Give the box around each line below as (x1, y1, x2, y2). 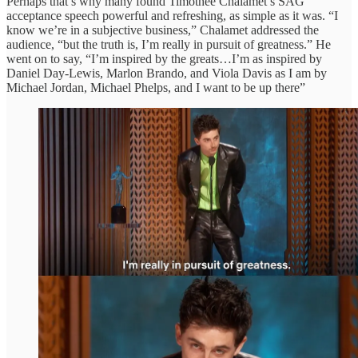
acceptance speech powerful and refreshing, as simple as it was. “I (6, 8, 338, 22)
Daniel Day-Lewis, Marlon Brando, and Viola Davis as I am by (6, 66, 327, 80)
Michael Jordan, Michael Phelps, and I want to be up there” (6, 80, 305, 94)
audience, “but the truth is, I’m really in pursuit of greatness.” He (6, 37, 331, 51)
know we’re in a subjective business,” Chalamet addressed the (6, 22, 319, 37)
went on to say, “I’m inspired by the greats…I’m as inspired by (6, 51, 322, 66)
